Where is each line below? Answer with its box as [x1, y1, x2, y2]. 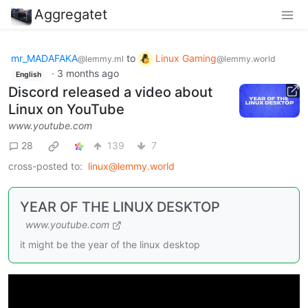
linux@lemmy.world [88, 159, 175, 172]
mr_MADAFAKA [11, 52, 78, 64]
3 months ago [56, 67, 119, 80]
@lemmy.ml [78, 53, 124, 64]
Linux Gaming [155, 52, 217, 64]
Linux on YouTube [8, 100, 124, 118]
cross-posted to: [8, 159, 82, 172]
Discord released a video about [8, 83, 212, 100]
